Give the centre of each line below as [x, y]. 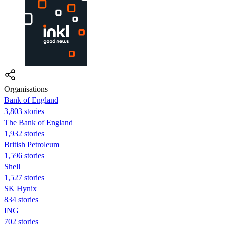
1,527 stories [24, 177]
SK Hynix [20, 188]
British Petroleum [32, 144]
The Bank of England [38, 122]
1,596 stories [24, 155]
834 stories [21, 199]
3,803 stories [24, 111]
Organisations [26, 89]
